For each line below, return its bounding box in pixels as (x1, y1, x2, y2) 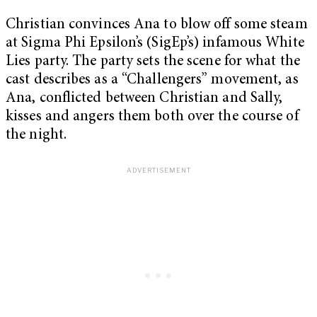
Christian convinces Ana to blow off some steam (6, 18, 308, 33)
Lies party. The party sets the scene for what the (6, 54, 300, 70)
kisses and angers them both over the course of (6, 110, 299, 125)
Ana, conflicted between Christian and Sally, (6, 91, 283, 107)
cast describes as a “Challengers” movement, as (6, 73, 299, 88)
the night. (6, 128, 71, 144)
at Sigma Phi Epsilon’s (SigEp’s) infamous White (6, 36, 304, 52)
